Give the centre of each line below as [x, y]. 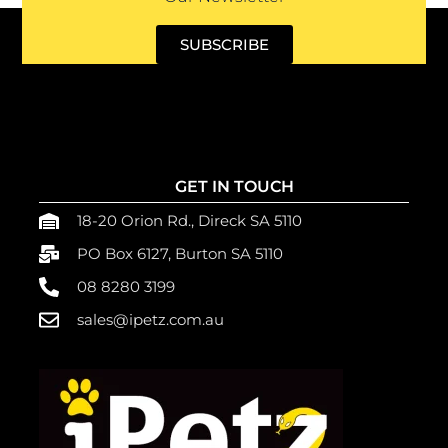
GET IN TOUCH [234, 187]
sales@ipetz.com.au [150, 320]
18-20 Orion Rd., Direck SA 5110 [189, 221]
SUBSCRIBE [224, 44]
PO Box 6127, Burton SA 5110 [179, 254]
